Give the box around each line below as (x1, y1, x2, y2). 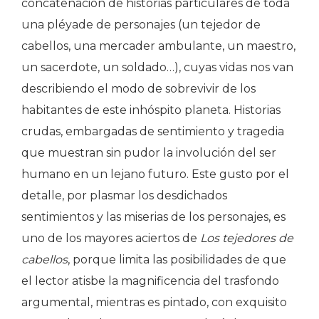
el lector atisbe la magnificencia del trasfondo (21, 273, 279, 288)
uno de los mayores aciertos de (21, 231, 200, 245)
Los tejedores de (200, 231, 293, 245)
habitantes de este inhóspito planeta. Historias (21, 103, 281, 117)
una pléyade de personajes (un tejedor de (21, 17, 261, 31)
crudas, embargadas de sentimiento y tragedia (21, 124, 284, 138)
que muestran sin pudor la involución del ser (21, 145, 276, 159)
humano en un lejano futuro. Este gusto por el (21, 167, 289, 181)
